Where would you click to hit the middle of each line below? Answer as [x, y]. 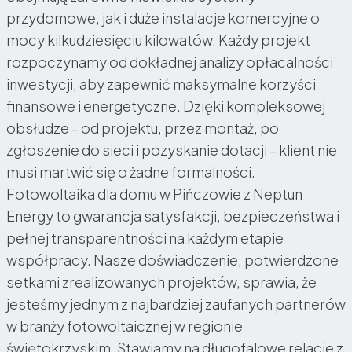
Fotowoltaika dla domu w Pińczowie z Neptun [154, 193]
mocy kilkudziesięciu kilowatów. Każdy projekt [158, 39]
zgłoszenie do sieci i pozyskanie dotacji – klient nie [172, 149]
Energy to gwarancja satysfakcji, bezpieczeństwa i [173, 215]
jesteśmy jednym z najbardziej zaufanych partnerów [176, 303]
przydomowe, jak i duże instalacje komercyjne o [163, 17]
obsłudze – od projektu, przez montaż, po [143, 127]
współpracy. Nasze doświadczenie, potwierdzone [172, 259]
